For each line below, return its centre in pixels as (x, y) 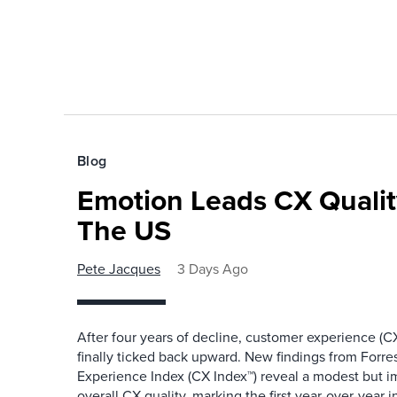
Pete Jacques (119, 269)
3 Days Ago (213, 269)
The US (124, 230)
